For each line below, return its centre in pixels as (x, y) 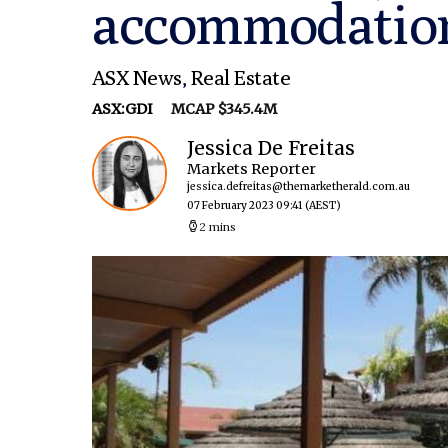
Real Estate (240, 77)
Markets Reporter (251, 169)
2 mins (217, 226)
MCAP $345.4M (216, 109)
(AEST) (323, 205)
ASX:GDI (124, 109)
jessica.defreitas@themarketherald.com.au (298, 186)
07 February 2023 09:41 (245, 205)
